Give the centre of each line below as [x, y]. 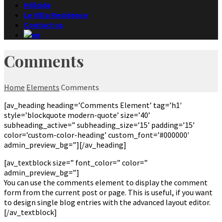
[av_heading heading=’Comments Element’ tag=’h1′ [93, 105]
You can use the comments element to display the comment [106, 182]
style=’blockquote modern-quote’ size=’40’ [77, 115]
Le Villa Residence [56, 15]
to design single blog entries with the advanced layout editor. [107, 202]
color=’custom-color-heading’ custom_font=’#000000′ [97, 135]
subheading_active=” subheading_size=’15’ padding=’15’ [99, 125]
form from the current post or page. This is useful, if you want [108, 192]
